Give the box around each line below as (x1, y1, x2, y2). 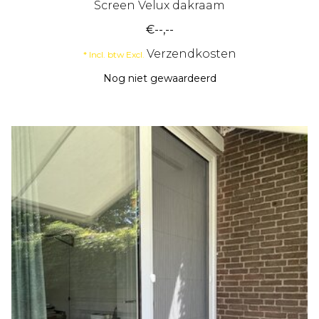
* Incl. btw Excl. (83, 49, 147, 61)
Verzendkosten (146, 47, 236, 61)
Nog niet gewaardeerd (103, 72, 216, 85)
